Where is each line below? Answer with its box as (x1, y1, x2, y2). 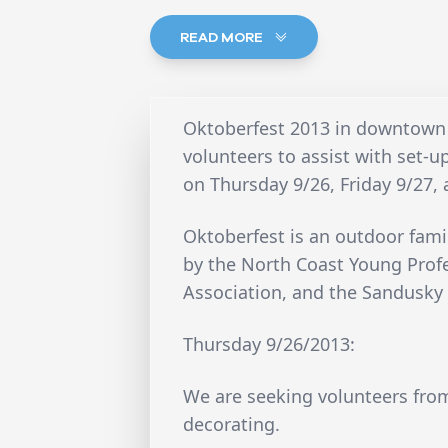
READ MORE (180, 29, 266, 46)
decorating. (183, 412, 281, 437)
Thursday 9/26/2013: (183, 332, 356, 357)
